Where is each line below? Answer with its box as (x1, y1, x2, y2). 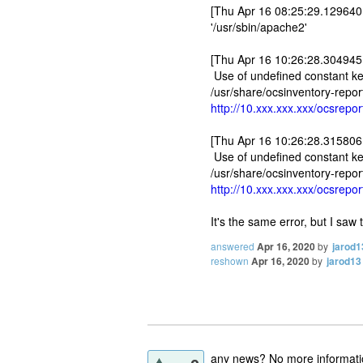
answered (211, 238, 254, 253)
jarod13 (327, 253, 361, 268)
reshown (211, 253, 249, 267)
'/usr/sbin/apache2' (211, 18, 307, 35)
